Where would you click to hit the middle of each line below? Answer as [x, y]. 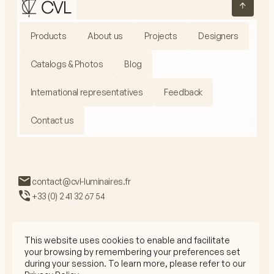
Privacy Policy [44, 260]
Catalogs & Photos [67, 64]
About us [105, 36]
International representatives [87, 92]
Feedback [183, 92]
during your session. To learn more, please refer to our [135, 263]
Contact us [52, 120]
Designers [218, 36]
